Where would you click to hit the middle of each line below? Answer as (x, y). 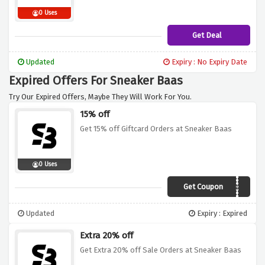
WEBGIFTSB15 (220, 188)
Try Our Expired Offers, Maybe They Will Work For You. (100, 97)
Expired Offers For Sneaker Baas (96, 81)
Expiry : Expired (221, 214)
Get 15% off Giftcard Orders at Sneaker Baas (156, 129)
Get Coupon (203, 187)
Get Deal (207, 35)
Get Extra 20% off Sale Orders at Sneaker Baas (161, 250)
